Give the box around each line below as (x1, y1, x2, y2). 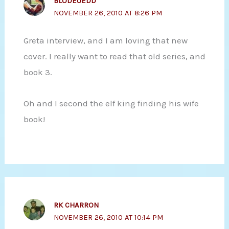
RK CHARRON (53, 200, 99, 210)
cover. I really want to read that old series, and (23, 51, 205, 61)
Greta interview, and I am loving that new (23, 35, 188, 45)
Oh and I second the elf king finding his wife (23, 98, 199, 108)
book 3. (23, 66, 52, 77)
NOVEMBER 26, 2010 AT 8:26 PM (53, 8, 162, 17)
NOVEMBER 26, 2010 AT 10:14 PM (53, 212, 163, 222)
